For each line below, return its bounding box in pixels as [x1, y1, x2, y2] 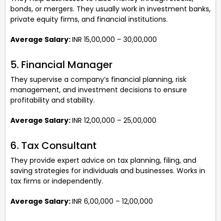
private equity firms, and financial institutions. [10, 14, 168, 24]
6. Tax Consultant [10, 138, 97, 152]
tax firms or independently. [10, 176, 103, 186]
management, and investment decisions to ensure [10, 84, 187, 95]
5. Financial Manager [10, 57, 112, 72]
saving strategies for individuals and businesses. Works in [10, 165, 205, 176]
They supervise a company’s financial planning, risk [10, 74, 186, 84]
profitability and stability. [10, 95, 95, 105]
